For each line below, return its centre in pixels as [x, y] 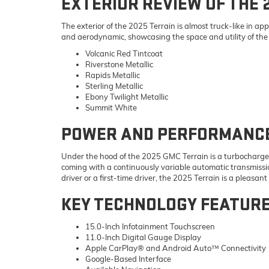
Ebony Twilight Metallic [127, 96]
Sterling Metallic [114, 86]
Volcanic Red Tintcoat [124, 53]
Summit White [111, 107]
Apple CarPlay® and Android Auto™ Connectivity [176, 248]
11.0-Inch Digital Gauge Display [143, 237]
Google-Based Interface [128, 258]
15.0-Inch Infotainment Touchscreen [150, 226]
